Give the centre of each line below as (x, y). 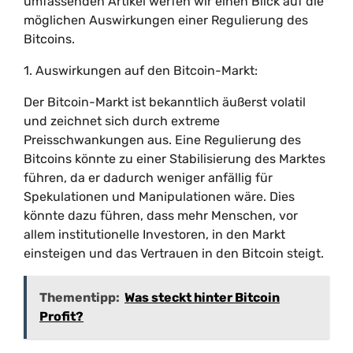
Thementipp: (80, 297)
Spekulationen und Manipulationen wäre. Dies (159, 197)
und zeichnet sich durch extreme (122, 121)
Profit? (61, 316)
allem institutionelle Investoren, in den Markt (154, 234)
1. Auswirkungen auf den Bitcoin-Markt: (141, 71)
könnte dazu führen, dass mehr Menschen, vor (161, 216)
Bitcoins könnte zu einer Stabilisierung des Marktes (175, 159)
